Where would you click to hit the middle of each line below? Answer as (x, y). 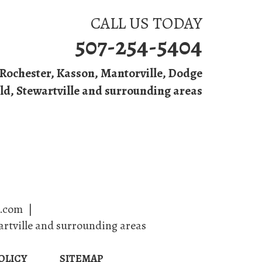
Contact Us (73, 142)
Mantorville (132, 73)
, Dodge (182, 73)
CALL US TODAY (146, 23)
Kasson (76, 73)
